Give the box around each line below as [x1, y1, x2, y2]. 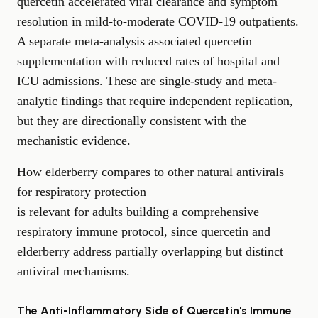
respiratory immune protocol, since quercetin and [17, 224, 270, 238]
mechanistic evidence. [17, 133, 131, 148]
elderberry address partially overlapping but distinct [17, 243, 283, 258]
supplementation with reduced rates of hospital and [17, 53, 280, 68]
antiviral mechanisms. [17, 263, 130, 278]
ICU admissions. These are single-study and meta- [17, 73, 277, 88]
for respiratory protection [17, 184, 146, 199]
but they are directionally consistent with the [17, 113, 246, 128]
